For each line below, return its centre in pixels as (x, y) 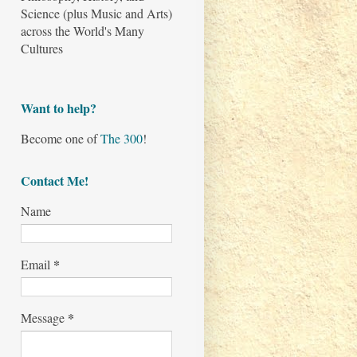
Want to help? (59, 108)
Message (44, 318)
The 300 (122, 139)
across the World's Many (82, 31)
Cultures (42, 49)
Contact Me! (55, 181)
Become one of (61, 139)
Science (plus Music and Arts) (96, 14)
